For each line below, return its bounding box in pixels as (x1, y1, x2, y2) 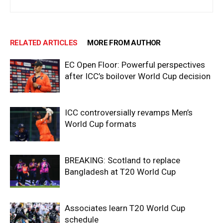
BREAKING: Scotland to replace (65, 155, 180, 165)
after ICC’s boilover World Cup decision (65, 71, 211, 81)
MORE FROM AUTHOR (87, 38, 161, 47)
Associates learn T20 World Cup (65, 203, 185, 213)
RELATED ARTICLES (10, 38, 78, 47)
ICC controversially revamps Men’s (65, 107, 193, 117)
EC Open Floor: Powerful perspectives (65, 59, 205, 70)
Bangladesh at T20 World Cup (65, 166, 176, 177)
